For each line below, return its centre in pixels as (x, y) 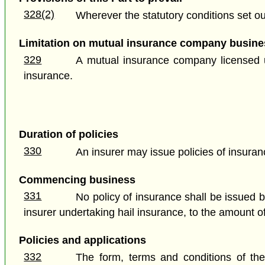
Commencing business (77, 180)
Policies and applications (82, 240)
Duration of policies (68, 135)
